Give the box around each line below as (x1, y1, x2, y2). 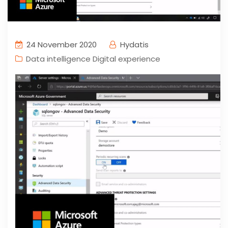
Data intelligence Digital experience (26, 53, 160, 65)
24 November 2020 (24, 39, 97, 50)
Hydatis (118, 39, 149, 50)
